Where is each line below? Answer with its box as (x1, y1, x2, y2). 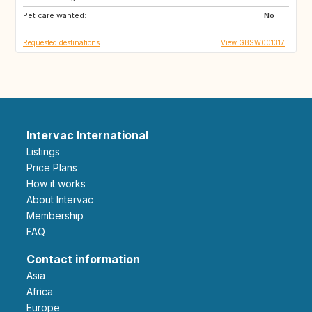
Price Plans (33, 161, 77, 173)
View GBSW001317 (221, 38, 285, 47)
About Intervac (33, 193, 93, 205)
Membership (35, 209, 84, 221)
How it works (33, 177, 86, 189)
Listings (31, 145, 60, 157)
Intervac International (26, 127, 148, 142)
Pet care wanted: (23, 10, 86, 20)
